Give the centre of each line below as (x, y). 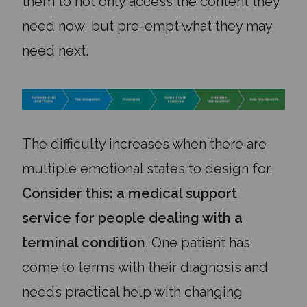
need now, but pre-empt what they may (147, 26)
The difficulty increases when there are (144, 144)
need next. (57, 51)
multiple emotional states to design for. (147, 169)
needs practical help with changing (132, 292)
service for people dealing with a (132, 218)
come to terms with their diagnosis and (145, 267)
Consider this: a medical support (130, 193)
